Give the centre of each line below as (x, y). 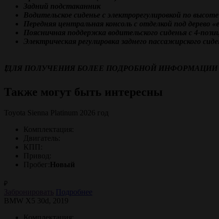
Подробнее (74, 192)
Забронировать (29, 192)
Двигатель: (42, 138)
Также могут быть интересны (83, 92)
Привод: (37, 155)
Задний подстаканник (62, 6)
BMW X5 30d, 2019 (36, 201)
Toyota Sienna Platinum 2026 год (56, 112)
